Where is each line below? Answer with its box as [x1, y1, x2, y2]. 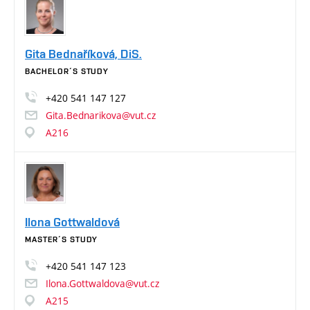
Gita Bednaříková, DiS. [25, 46, 142, 62]
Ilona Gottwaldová [25, 214, 120, 229]
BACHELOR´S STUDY [25, 66, 109, 77]
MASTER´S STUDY [25, 234, 98, 244]
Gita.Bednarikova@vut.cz [46, 109, 156, 122]
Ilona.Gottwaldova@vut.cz [46, 276, 159, 290]
